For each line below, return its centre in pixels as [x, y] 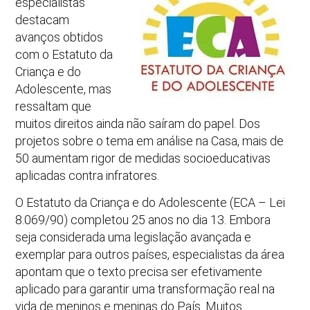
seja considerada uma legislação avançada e [134, 237]
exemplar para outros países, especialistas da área [150, 255]
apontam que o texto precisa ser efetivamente [139, 272]
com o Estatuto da [64, 54]
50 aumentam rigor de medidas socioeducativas [143, 158]
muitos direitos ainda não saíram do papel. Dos [138, 124]
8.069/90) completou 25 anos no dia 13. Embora [143, 220]
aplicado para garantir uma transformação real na [145, 289]
